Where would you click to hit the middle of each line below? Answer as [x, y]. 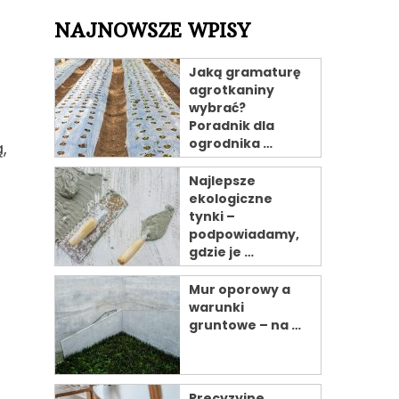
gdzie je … [221, 252]
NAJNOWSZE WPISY [152, 31]
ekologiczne [231, 199]
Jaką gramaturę [245, 72]
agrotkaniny [232, 90]
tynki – [212, 216]
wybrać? [217, 108]
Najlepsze [222, 181]
